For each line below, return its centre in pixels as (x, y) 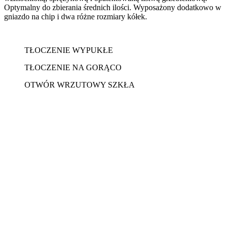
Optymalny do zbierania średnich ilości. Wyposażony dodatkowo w (113, 7)
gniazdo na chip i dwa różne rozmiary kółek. (76, 16)
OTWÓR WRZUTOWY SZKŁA (80, 84)
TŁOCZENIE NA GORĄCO (73, 67)
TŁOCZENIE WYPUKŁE (69, 50)
